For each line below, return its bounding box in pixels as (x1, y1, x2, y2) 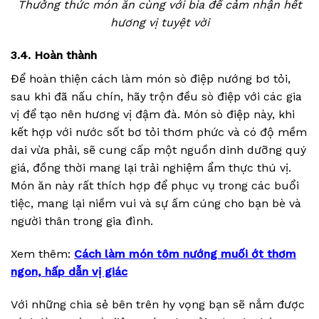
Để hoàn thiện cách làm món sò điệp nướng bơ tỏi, (11, 72, 291, 86)
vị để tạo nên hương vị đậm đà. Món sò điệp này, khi (11, 108, 295, 122)
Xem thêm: (11, 246, 74, 261)
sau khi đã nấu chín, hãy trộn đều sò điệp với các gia (11, 90, 302, 104)
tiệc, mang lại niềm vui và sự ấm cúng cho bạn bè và (11, 197, 301, 211)
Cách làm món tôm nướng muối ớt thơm (74, 246, 296, 261)
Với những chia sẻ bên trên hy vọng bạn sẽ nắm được (11, 297, 305, 311)
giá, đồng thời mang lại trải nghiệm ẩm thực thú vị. (11, 161, 291, 175)
